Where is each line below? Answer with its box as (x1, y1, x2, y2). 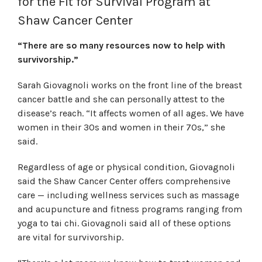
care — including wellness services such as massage (18, 189, 239, 201)
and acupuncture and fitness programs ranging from (18, 204, 242, 215)
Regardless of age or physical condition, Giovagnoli (18, 161, 235, 173)
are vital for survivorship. (18, 232, 123, 243)
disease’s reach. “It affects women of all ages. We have (18, 108, 244, 119)
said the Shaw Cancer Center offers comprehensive (18, 175, 230, 187)
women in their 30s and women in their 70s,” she (18, 122, 225, 133)
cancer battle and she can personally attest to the (18, 94, 225, 105)
